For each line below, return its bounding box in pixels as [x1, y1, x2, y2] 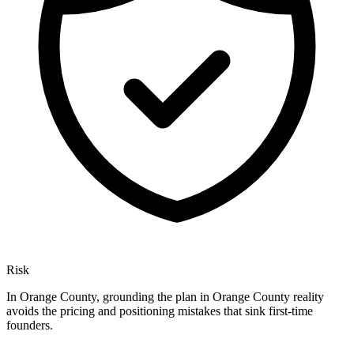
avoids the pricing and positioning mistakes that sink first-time [6, 304, 313, 318]
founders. [6, 318, 53, 333]
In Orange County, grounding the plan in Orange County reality [6, 290, 324, 304]
